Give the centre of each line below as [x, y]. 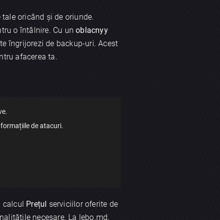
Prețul [38, 204]
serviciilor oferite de [83, 204]
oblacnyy [92, 30]
